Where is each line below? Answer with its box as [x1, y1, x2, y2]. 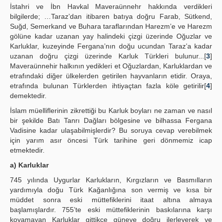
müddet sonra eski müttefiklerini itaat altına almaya [10, 196, 212, 204]
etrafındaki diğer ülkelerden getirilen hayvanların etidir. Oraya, [10, 72, 212, 80]
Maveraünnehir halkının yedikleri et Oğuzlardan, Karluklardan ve [10, 62, 212, 70]
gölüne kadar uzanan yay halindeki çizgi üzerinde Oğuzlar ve [10, 32, 212, 40]
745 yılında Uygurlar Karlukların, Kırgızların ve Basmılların [10, 176, 212, 184]
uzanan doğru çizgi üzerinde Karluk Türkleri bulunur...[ [10, 52, 206, 60]
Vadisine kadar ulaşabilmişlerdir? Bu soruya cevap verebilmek [10, 126, 212, 134]
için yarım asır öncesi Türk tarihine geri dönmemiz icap [10, 136, 212, 144]
